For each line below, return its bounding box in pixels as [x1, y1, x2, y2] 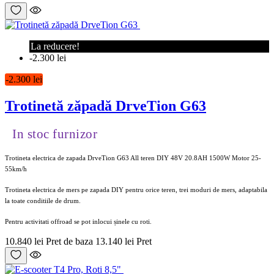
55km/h [5, 165, 27, 173]
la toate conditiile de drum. [5, 197, 81, 205]
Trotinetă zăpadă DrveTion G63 [5, 98, 206, 114]
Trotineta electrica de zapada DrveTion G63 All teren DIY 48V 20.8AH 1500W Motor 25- [5, 154, 261, 162]
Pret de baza [46, 236, 93, 247]
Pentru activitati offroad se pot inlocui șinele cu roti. [5, 218, 152, 226]
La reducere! [31, 41, 80, 52]
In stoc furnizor [12, 127, 97, 142]
